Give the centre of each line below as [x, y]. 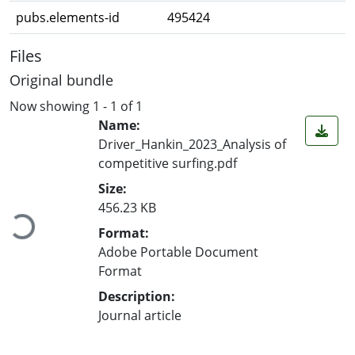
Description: [137, 296]
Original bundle [61, 80]
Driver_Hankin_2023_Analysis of [192, 144]
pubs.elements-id [68, 17]
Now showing [51, 106]
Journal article [140, 315]
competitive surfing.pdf [168, 163]
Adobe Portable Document [178, 252]
